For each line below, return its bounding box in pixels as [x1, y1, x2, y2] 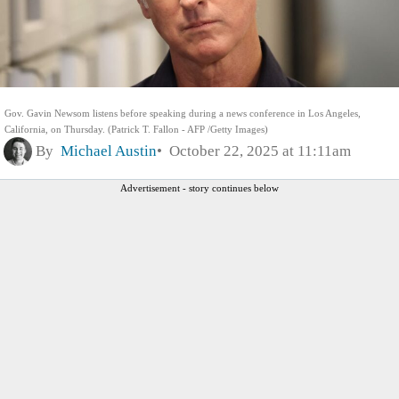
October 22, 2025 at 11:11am [162, 142, 351, 159]
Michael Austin [61, 142, 157, 159]
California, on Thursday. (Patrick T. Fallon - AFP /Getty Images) [4, 123, 268, 134]
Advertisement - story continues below [120, 182, 279, 193]
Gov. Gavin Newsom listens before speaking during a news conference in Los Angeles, [4, 107, 361, 118]
